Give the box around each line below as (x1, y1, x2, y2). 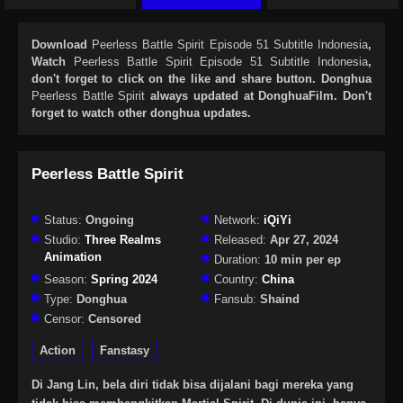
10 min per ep (261, 253, 341, 267)
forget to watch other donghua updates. (31, 106, 251, 121)
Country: (214, 273, 258, 287)
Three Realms (85, 233, 161, 247)
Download (31, 38, 93, 52)
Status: (44, 213, 82, 228)
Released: (214, 233, 266, 247)
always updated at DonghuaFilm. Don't (145, 89, 372, 103)
